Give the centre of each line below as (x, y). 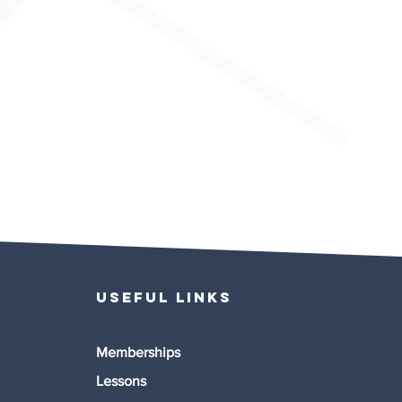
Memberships (138, 352)
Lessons (121, 381)
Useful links (164, 297)
